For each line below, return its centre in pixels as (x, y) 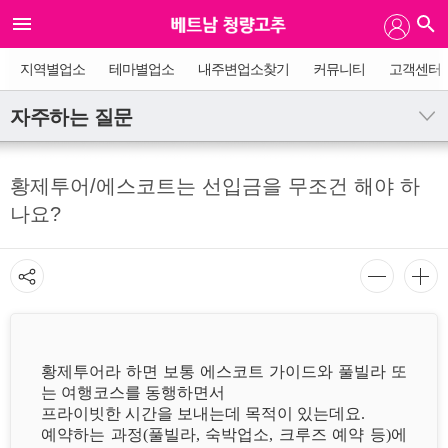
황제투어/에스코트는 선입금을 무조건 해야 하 (215, 185)
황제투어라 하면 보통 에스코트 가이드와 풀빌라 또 (224, 371)
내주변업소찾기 (243, 69)
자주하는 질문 (71, 116)
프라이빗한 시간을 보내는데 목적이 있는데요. (203, 413)
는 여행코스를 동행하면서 (133, 392)
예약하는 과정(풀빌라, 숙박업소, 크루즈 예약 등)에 (224, 434)
